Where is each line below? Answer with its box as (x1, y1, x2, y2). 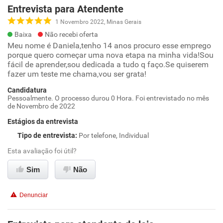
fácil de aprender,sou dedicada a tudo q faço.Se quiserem (7, 60, 209, 69)
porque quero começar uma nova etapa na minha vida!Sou (7, 50, 214, 60)
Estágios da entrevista (7, 117, 78, 125)
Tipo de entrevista (17, 131, 75, 139)
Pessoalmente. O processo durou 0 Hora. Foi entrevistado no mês (7, 94, 209, 102)
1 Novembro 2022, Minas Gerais (55, 18, 141, 25)
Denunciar (19, 192, 48, 199)
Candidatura (7, 86, 47, 94)
